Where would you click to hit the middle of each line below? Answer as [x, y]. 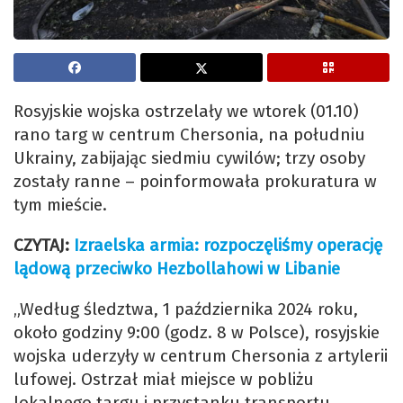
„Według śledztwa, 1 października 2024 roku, [186, 309]
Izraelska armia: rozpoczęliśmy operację [228, 246]
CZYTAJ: [44, 246]
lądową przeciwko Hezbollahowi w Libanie [177, 269]
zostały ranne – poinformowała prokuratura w [195, 182]
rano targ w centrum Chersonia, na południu [189, 135]
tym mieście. [60, 205]
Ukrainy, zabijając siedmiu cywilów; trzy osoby [189, 158]
